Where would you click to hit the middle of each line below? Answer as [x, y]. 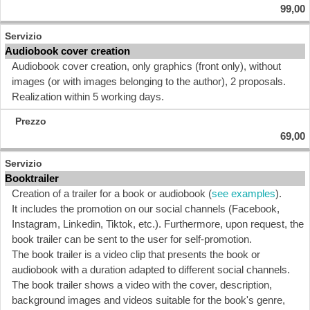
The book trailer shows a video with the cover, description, [142, 285]
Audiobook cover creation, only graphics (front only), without [146, 66]
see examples [244, 193]
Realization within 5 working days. [88, 97]
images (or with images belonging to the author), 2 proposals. [149, 81]
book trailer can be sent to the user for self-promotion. [132, 239]
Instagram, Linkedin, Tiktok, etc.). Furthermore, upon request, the [158, 224]
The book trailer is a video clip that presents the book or [136, 254]
